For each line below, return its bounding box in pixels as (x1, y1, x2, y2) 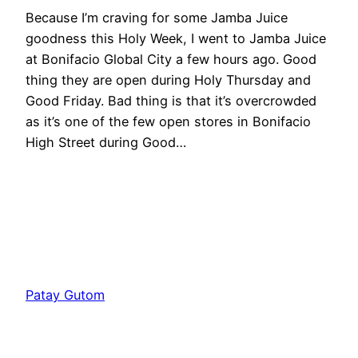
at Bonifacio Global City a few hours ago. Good (26, 50, 316, 67)
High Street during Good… (26, 133, 186, 150)
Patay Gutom (26, 286, 105, 303)
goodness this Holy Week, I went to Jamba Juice (26, 30, 326, 46)
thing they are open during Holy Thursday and (26, 71, 311, 88)
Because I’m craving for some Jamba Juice (26, 9, 288, 26)
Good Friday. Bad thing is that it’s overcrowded (26, 92, 316, 109)
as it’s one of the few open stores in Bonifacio (26, 113, 311, 129)
